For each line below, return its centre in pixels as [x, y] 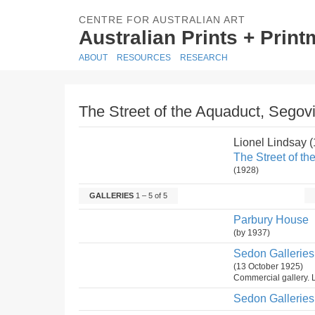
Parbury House [271, 220]
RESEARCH [204, 58]
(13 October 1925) [268, 266]
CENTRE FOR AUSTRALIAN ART [162, 20]
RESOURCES [144, 58]
